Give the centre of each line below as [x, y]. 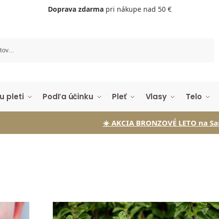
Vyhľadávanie [192, 42]
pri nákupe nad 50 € [137, 9]
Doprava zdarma [76, 9]
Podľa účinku [68, 97]
